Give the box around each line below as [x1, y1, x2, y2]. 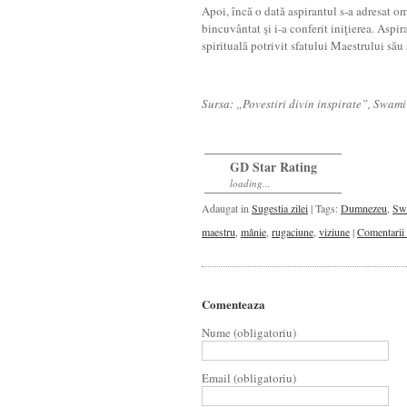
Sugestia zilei [252, 201, 308, 215]
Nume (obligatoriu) [202, 324, 296, 341]
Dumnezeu [341, 201, 387, 215]
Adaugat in [202, 201, 252, 215]
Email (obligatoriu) [202, 370, 296, 386]
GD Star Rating [230, 157, 317, 176]
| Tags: [311, 201, 341, 215]
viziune [319, 224, 350, 239]
